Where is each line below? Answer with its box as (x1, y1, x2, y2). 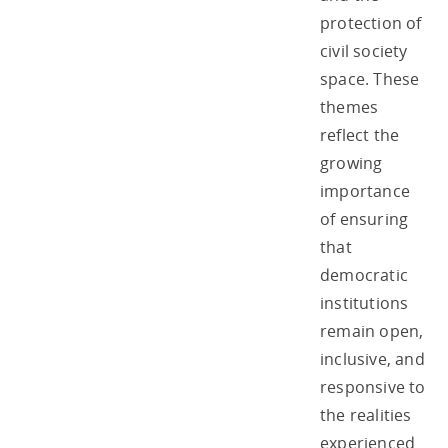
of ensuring (320, 207, 409, 230)
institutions (320, 291, 409, 314)
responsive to (320, 375, 426, 398)
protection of (320, 11, 422, 34)
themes (320, 95, 379, 118)
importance (320, 179, 410, 202)
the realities (320, 403, 412, 426)
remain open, (320, 319, 424, 342)
